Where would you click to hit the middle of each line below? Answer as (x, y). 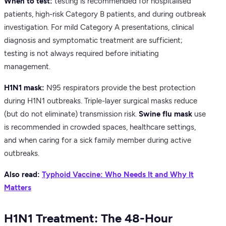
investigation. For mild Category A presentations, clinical (99, 27)
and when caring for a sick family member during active (98, 140)
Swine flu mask (165, 114)
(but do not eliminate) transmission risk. (71, 114)
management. (27, 67)
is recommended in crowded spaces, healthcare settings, (100, 127)
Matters (18, 188)
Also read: (23, 175)
